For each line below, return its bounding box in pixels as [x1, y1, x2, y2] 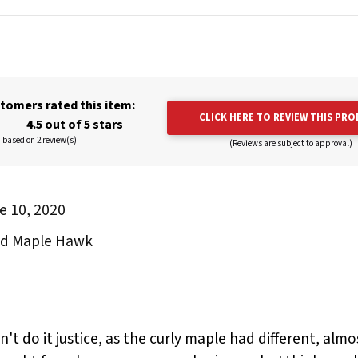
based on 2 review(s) [2, 134, 77, 147]
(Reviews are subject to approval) [229, 137, 352, 150]
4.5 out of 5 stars [24, 116, 123, 134]
